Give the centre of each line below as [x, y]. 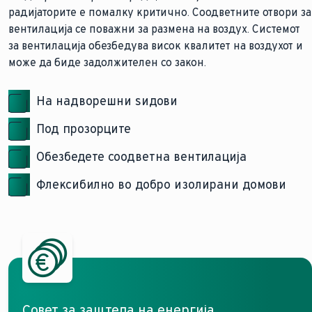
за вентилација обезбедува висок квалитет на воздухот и [156, 46]
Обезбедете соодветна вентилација [141, 157]
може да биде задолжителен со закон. [107, 63]
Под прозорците [84, 129]
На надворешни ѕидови [107, 101]
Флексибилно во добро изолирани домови [161, 185]
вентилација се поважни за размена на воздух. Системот [154, 29]
